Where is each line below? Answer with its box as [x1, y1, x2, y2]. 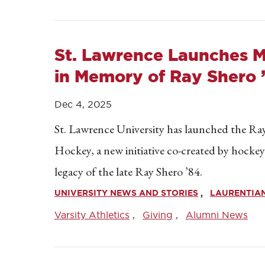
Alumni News [186, 209, 248, 220]
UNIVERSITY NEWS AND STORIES [54, 188, 198, 198]
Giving [143, 209, 173, 220]
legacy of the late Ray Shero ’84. [54, 164, 202, 179]
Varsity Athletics [54, 209, 130, 220]
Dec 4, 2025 [54, 99, 112, 109]
